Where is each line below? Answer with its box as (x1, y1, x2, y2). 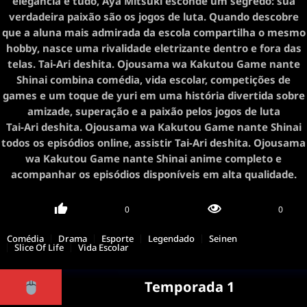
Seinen (209, 232, 237, 245)
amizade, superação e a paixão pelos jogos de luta (27, 104, 280, 118)
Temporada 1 (145, 278, 234, 296)
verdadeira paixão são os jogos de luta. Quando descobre (8, 10, 299, 23)
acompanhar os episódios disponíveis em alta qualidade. (10, 167, 297, 181)
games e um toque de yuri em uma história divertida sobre (2, 88, 305, 102)
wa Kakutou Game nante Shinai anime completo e (25, 151, 282, 165)
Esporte (101, 232, 134, 245)
